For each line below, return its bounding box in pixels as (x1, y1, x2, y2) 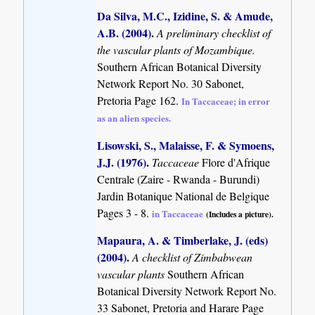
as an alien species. (97, 111, 172, 125)
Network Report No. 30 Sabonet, (97, 76, 245, 91)
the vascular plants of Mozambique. (97, 42, 256, 58)
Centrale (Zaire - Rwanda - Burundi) (97, 171, 260, 186)
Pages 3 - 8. (97, 205, 153, 220)
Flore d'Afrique (202, 154, 271, 169)
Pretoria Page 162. (97, 93, 182, 108)
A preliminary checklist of (157, 25, 271, 41)
